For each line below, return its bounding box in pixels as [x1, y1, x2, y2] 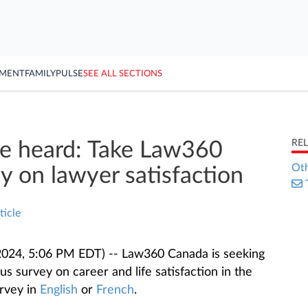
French [96, 284, 134, 296]
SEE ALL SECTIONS [83, 69, 162, 78]
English [39, 284, 78, 296]
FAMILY [25, 69, 56, 78]
